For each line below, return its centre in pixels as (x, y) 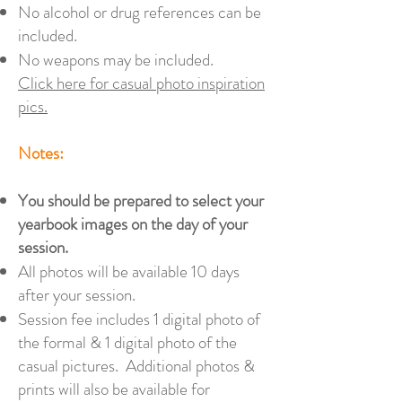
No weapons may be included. (119, 60)
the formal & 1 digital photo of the (127, 342)
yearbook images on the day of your (133, 224)
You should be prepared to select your (141, 201)
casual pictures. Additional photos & (136, 366)
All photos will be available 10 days (129, 271)
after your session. (79, 295)
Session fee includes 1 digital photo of (139, 319)
